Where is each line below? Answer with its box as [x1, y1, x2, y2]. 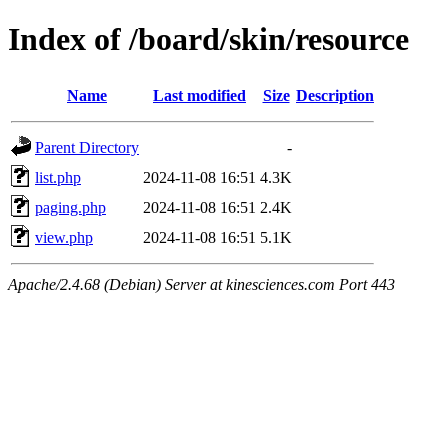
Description [296, 86, 374, 104]
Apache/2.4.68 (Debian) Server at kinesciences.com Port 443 [8, 275, 395, 293]
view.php [35, 228, 93, 246]
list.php [35, 168, 81, 186]
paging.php [35, 198, 106, 216]
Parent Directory [35, 138, 139, 156]
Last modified [153, 86, 246, 104]
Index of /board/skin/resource [8, 21, 409, 58]
